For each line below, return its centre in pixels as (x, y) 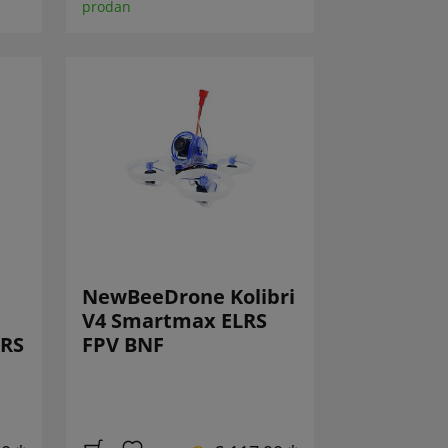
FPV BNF (123, 345)
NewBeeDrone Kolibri (189, 297)
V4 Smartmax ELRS (175, 321)
